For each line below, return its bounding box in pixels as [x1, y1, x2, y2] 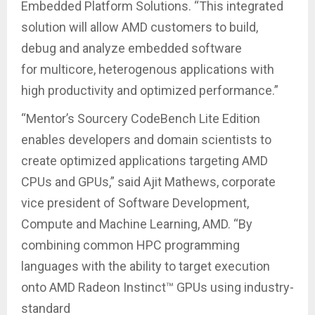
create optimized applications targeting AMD [21, 153, 268, 169]
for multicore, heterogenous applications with [21, 62, 274, 77]
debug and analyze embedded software [21, 41, 242, 56]
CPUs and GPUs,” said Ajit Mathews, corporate [21, 174, 276, 190]
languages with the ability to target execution [21, 259, 270, 274]
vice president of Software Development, [21, 195, 249, 211]
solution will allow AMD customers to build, [21, 20, 258, 35]
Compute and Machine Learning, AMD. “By [21, 217, 252, 232]
